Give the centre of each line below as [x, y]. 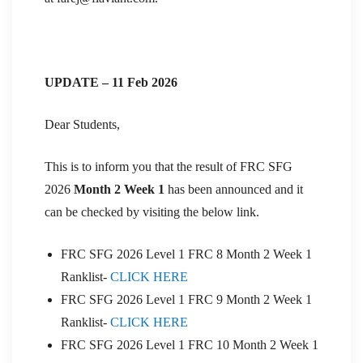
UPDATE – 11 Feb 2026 [111, 82]
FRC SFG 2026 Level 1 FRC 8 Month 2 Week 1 [186, 254]
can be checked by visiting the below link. [152, 211]
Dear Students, [82, 124]
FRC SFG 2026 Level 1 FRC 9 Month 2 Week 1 [186, 299]
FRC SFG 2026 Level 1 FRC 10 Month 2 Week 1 [190, 344]
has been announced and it [234, 189]
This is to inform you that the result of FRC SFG [169, 166]
